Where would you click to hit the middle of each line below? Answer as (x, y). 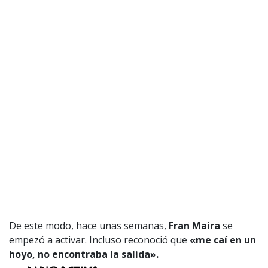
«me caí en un (223, 240)
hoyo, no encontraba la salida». (85, 254)
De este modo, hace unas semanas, (89, 225)
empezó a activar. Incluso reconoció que (99, 240)
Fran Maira (194, 225)
